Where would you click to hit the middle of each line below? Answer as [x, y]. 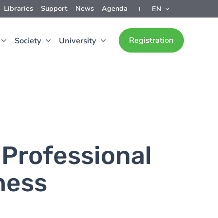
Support [54, 9]
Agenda [115, 9]
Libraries [18, 9]
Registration [151, 40]
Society [28, 41]
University [78, 41]
